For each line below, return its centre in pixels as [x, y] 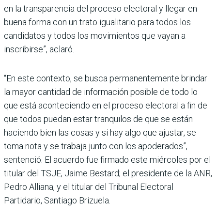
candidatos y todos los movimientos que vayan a [95, 35]
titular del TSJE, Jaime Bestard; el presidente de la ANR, [108, 173]
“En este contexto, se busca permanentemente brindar [106, 78]
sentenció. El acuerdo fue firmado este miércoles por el [107, 159]
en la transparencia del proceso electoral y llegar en [101, 8]
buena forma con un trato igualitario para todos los [97, 22]
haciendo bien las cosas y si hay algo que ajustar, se [100, 132]
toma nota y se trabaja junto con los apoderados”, [96, 146]
